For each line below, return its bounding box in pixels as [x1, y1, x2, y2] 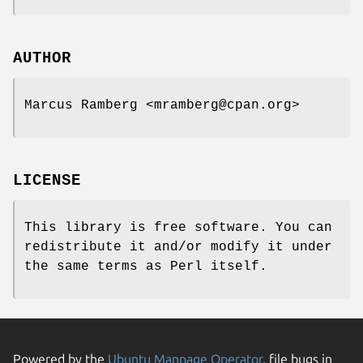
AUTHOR [13, 49, 71, 67]
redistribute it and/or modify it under [24, 239, 332, 254]
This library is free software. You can [24, 220, 332, 235]
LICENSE [13, 171, 81, 190]
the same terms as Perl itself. [24, 258, 267, 274]
